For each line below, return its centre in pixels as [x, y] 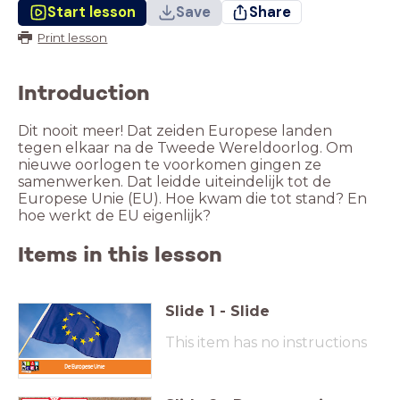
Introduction [84, 92]
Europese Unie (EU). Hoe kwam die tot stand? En [192, 199]
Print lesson [73, 37]
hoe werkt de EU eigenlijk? [114, 216]
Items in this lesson [120, 255]
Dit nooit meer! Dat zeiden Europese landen [175, 131]
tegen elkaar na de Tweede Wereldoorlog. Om [185, 148]
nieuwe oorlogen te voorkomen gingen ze [170, 165]
